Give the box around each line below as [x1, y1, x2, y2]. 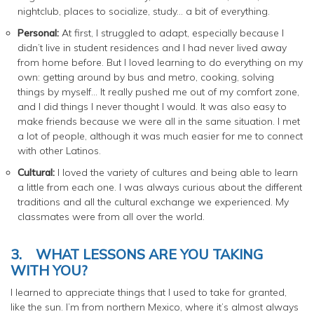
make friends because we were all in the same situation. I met [18, 114, 300, 128]
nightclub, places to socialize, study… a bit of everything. [18, 4, 270, 18]
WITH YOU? [11, 261, 88, 279]
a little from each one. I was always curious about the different [18, 180, 302, 193]
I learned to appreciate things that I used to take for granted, [11, 285, 287, 299]
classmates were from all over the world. [18, 210, 205, 223]
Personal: [18, 26, 59, 39]
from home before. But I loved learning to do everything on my [18, 55, 303, 69]
